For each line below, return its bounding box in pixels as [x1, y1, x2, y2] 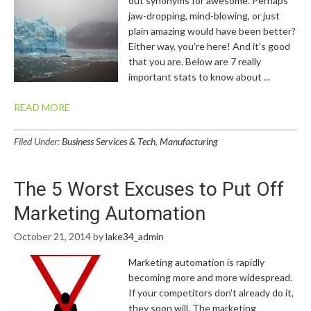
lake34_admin [106, 230, 164, 242]
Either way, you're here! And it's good [128, 40, 290, 52]
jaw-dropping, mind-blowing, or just [128, 10, 280, 22]
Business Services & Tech [62, 135, 155, 147]
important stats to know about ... [128, 71, 270, 83]
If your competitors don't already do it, [128, 287, 294, 299]
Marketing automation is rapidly [128, 256, 264, 268]
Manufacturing [160, 135, 218, 147]
